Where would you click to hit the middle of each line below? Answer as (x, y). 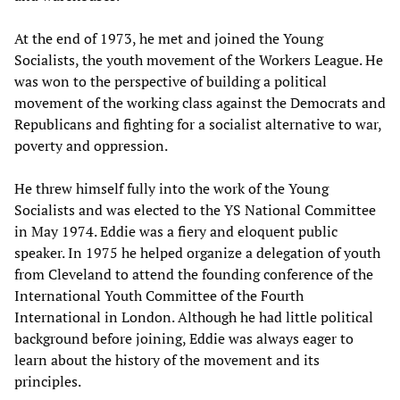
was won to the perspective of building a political (171, 81)
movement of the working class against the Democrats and (200, 102)
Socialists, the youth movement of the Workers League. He (199, 59)
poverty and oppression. (91, 145)
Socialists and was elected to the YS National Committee (195, 209)
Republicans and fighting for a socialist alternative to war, (198, 124)
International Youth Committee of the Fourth (159, 295)
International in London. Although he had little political (194, 317)
